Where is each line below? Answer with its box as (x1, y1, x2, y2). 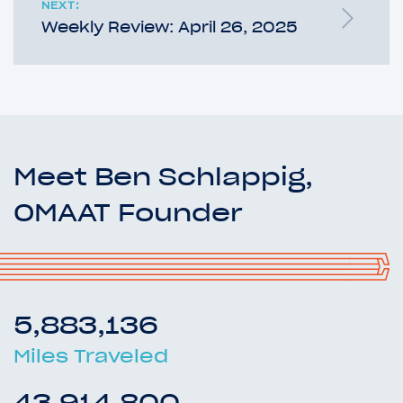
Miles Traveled (13, 344, 168, 368)
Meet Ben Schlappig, (13, 160, 313, 192)
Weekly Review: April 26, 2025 (41, 17, 298, 36)
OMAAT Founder (13, 196, 243, 228)
